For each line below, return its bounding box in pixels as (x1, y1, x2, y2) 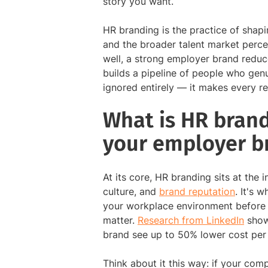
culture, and (103, 185, 159, 198)
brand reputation (159, 185, 235, 198)
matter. (103, 214, 138, 227)
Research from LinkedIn (138, 214, 244, 227)
